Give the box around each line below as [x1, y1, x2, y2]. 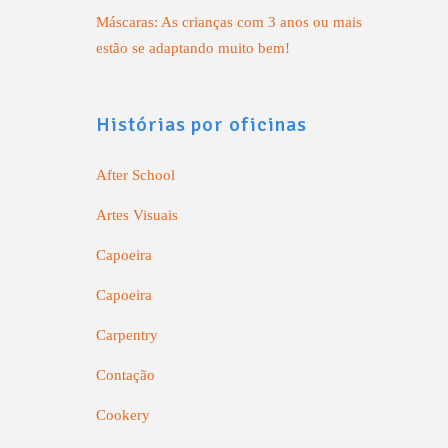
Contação [96, 367, 155, 383]
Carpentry [96, 327, 158, 343]
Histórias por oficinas [96, 112, 307, 137]
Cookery [96, 407, 150, 423]
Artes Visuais [96, 207, 178, 223]
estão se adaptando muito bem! [96, 40, 290, 56]
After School [96, 167, 175, 183]
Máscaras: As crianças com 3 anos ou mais [96, 14, 362, 30]
